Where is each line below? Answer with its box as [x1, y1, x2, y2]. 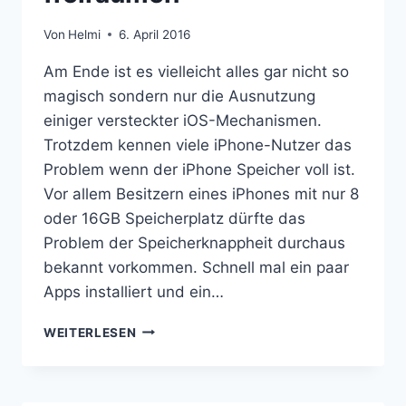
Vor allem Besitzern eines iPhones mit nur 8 [43, 184, 359, 203]
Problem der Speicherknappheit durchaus [43, 233, 345, 252]
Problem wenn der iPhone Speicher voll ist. [43, 159, 355, 179]
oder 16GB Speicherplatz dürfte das [43, 208, 305, 227]
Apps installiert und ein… [43, 282, 224, 301]
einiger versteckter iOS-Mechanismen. [43, 111, 322, 130]
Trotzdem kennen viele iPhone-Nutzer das [43, 135, 352, 154]
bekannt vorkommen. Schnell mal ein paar [43, 257, 349, 276]
